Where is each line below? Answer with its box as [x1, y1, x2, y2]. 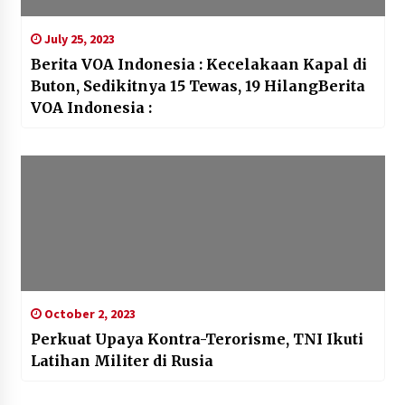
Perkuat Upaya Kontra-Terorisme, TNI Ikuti [30, 329, 365, 348]
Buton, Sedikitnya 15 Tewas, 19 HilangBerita [30, 76, 365, 95]
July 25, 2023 [41, 30, 115, 47]
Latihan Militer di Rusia [30, 351, 213, 370]
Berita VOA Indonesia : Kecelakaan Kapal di [30, 54, 367, 73]
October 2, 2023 [41, 305, 136, 322]
